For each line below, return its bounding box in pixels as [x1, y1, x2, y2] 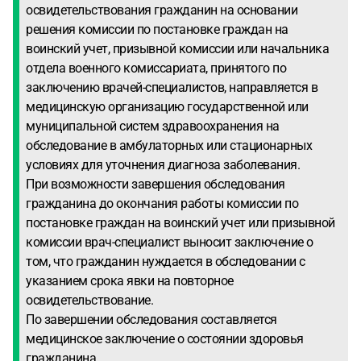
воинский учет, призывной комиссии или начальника [26, 41, 329, 56]
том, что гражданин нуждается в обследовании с [26, 254, 305, 269]
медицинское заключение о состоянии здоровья [26, 331, 304, 346]
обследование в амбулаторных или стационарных [26, 138, 312, 153]
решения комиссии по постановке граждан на [26, 22, 288, 37]
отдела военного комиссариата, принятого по [26, 60, 286, 76]
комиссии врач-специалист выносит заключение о [26, 234, 313, 250]
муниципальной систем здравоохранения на [26, 118, 280, 134]
